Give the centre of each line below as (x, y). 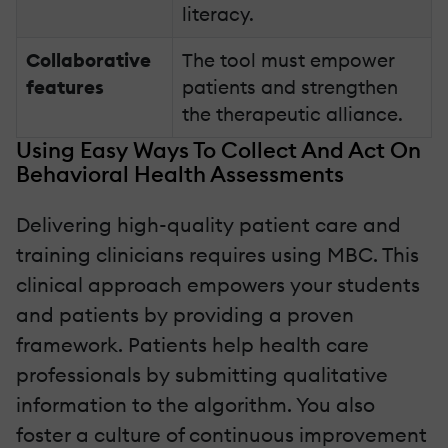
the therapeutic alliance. (293, 113)
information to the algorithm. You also (195, 404)
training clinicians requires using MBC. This (217, 254)
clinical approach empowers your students (218, 284)
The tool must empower (289, 59)
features (65, 86)
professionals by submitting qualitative (202, 374)
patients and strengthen (290, 86)
